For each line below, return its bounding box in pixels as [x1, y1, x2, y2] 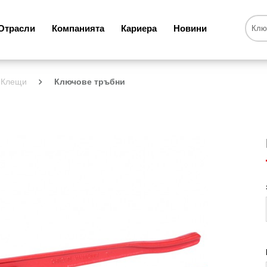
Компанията [52, 23, 105, 33]
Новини [173, 23, 207, 33]
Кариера [121, 23, 157, 33]
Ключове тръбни [54, 77, 125, 86]
